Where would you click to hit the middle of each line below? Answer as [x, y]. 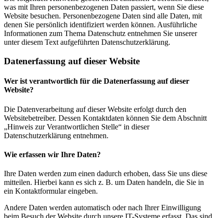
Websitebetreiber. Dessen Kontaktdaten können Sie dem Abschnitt [105, 118]
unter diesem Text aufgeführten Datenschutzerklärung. [87, 42]
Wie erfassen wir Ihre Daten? [52, 154]
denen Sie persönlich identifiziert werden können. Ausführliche [100, 25]
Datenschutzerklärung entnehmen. [56, 135]
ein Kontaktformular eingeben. [51, 191]
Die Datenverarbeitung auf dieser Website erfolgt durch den [95, 109]
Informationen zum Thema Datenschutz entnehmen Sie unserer [100, 34]
